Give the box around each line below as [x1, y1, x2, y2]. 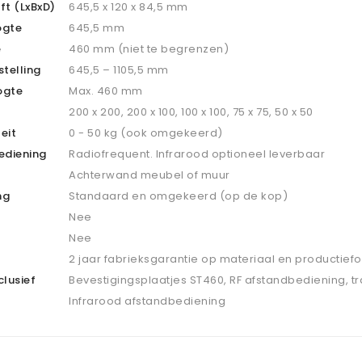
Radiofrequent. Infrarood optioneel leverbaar [69, 146, 326, 162]
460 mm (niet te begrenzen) [69, 41, 229, 57]
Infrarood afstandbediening [69, 293, 226, 309]
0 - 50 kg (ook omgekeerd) [69, 125, 223, 141]
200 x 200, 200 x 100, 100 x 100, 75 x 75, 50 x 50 [69, 104, 314, 120]
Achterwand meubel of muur [69, 167, 230, 183]
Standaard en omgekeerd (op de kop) [69, 188, 288, 204]
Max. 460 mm [69, 83, 143, 99]
